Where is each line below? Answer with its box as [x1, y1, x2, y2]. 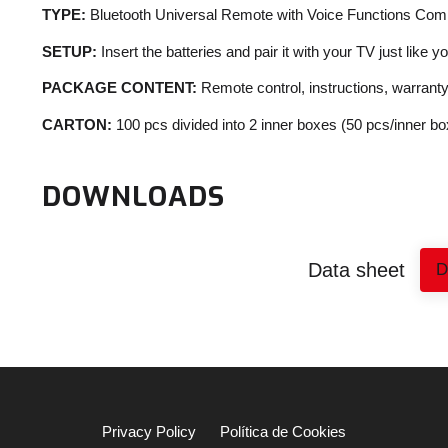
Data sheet [307, 258, 405, 281]
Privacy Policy [102, 422, 196, 440]
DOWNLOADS [41, 177, 225, 215]
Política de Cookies [220, 422, 346, 440]
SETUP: [41, 42, 97, 60]
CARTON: [41, 116, 112, 134]
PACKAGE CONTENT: [41, 79, 197, 97]
